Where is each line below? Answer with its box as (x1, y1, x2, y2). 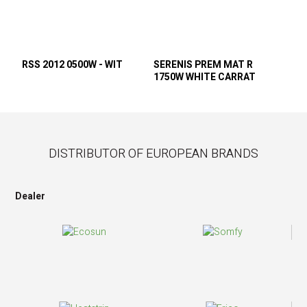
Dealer (15, 189, 46, 204)
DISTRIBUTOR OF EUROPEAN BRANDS (49, 145, 258, 163)
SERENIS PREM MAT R (153, 58, 253, 72)
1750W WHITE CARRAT (153, 70, 256, 84)
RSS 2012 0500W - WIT (22, 58, 123, 72)
